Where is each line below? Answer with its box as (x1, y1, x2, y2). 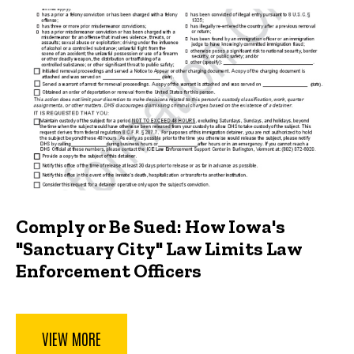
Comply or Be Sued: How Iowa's (16, 214, 285, 238)
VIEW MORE (42, 328, 101, 349)
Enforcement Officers (16, 258, 201, 282)
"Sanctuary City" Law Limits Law (16, 236, 302, 260)
